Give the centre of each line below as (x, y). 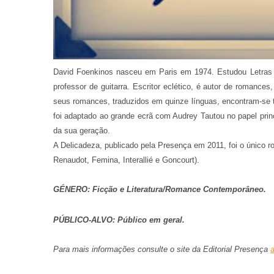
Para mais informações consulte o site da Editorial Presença (162, 250)
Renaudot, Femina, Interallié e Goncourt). (126, 160)
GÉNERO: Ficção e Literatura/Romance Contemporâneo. (160, 190)
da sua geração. (82, 131)
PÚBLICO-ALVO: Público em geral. (119, 220)
